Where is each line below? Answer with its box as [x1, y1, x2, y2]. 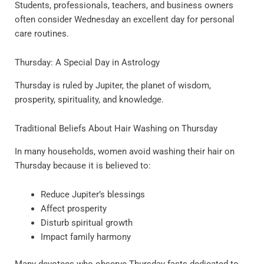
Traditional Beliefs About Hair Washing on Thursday [15, 123, 217, 134]
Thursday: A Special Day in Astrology [15, 57, 160, 68]
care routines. [15, 28, 69, 39]
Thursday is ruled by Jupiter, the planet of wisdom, [15, 80, 211, 91]
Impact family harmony [40, 232, 131, 243]
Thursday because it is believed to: [15, 160, 151, 171]
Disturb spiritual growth [40, 217, 133, 229]
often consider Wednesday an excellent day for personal [15, 14, 235, 25]
